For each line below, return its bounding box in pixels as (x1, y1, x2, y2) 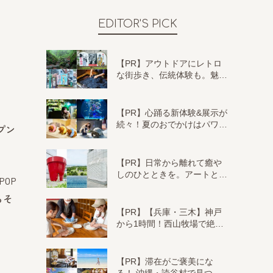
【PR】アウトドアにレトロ (116, 58, 222, 68)
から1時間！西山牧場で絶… (116, 218, 224, 229)
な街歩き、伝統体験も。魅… (116, 69, 227, 80)
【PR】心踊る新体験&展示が (116, 108, 227, 118)
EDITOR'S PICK (98, 18, 177, 30)
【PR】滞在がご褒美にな (116, 257, 213, 267)
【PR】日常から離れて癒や (116, 157, 222, 168)
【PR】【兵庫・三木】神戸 (116, 207, 222, 217)
